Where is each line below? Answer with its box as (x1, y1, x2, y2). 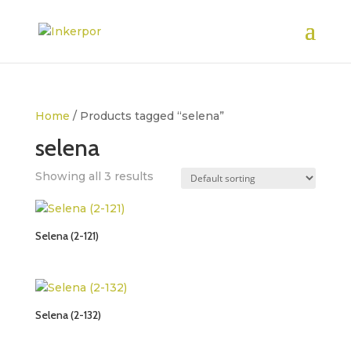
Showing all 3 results (34, 169, 154, 183)
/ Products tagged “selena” (69, 109, 224, 123)
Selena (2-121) (34, 229, 99, 243)
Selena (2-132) (34, 308, 101, 323)
